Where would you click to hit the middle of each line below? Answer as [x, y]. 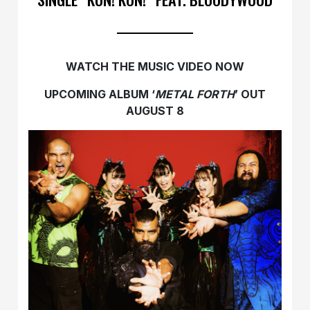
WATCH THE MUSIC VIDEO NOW [155, 66]
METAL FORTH [195, 94]
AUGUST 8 [155, 110]
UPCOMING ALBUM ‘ [100, 94]
